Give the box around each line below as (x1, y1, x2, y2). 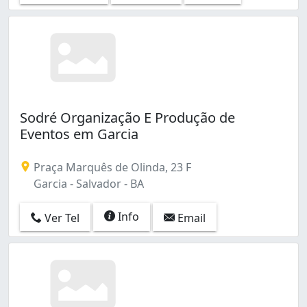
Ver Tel (42, 210, 79, 225)
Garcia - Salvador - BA (31, 176, 144, 192)
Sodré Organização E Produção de (20, 108, 235, 127)
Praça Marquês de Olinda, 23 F (31, 160, 191, 175)
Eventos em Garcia (20, 125, 138, 144)
